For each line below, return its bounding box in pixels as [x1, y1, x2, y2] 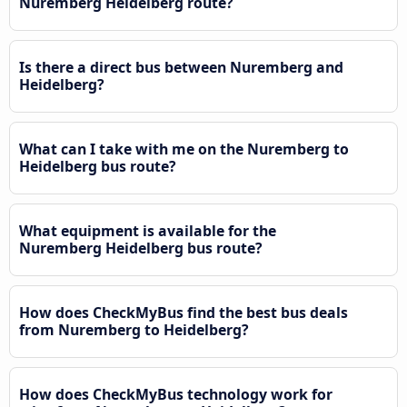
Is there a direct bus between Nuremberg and [19, 56, 343, 77]
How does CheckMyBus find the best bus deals [19, 302, 348, 323]
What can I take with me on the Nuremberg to [19, 138, 349, 159]
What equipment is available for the [19, 220, 276, 241]
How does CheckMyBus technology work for [19, 383, 333, 404]
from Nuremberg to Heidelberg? [19, 319, 249, 340]
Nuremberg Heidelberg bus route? [19, 237, 263, 258]
